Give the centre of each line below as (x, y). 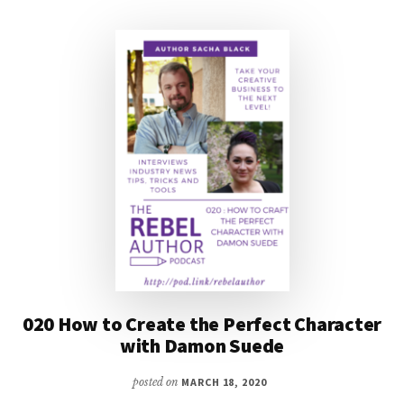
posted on (156, 381)
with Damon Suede (202, 345)
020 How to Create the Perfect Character (202, 323)
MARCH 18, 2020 (224, 381)
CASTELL (286, 48)
